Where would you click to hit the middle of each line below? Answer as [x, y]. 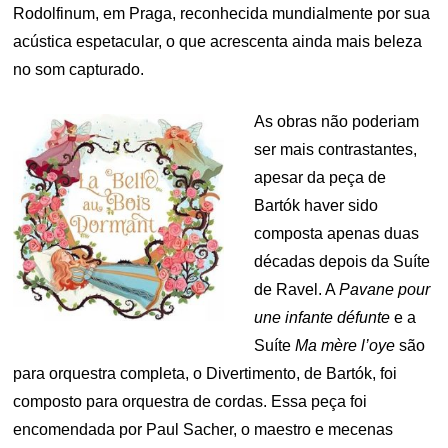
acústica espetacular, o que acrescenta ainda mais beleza [218, 41]
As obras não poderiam [336, 121]
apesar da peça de [320, 177]
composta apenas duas [336, 233]
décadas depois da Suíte [342, 261]
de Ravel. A [296, 289]
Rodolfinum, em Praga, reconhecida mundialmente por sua [222, 13]
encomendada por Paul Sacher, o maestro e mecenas [203, 429]
